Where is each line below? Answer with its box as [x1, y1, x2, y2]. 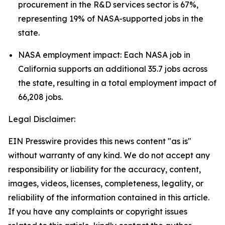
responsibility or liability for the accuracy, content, [8, 164, 201, 174]
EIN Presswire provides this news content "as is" [8, 136, 191, 146]
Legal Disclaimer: [8, 114, 75, 124]
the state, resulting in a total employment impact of [18, 78, 216, 88]
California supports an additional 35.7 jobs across [18, 64, 207, 74]
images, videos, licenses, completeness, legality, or [8, 178, 203, 188]
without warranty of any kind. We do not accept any [8, 150, 210, 160]
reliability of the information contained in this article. [8, 192, 209, 202]
